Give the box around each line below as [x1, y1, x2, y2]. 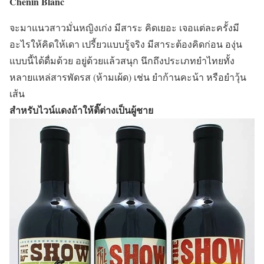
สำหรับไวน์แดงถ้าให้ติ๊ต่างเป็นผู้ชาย [9, 103, 153, 117]
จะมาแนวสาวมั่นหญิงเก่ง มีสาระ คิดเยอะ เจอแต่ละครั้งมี [9, 21, 239, 34]
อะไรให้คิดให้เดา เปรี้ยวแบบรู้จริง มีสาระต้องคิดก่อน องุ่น [9, 37, 242, 50]
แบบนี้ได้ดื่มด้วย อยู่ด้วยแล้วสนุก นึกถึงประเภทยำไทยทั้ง [9, 54, 235, 67]
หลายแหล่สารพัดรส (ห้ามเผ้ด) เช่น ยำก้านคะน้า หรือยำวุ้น [9, 70, 246, 83]
